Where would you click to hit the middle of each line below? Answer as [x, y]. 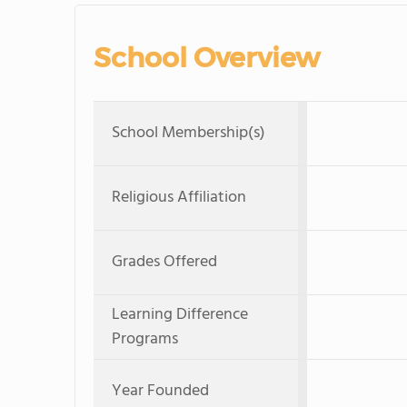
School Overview [207, 57]
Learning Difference [180, 314]
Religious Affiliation [179, 197]
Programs [145, 339]
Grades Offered [164, 262]
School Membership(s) [189, 133]
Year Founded [160, 391]
